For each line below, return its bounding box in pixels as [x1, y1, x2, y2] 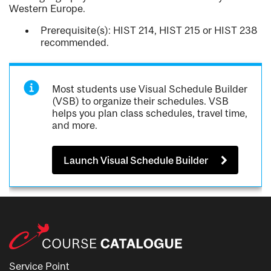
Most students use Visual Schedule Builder [52, 83, 248, 96]
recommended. [41, 36, 109, 49]
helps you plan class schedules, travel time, [52, 107, 248, 120]
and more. [52, 119, 98, 132]
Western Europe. [9, 2, 85, 15]
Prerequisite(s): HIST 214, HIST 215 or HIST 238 [41, 24, 257, 37]
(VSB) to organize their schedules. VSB [52, 95, 229, 108]
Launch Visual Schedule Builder [64, 154, 209, 166]
